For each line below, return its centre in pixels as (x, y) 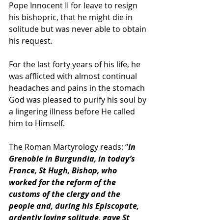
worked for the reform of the (63, 182)
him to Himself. (37, 123)
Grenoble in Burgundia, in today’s (73, 159)
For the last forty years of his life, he (76, 64)
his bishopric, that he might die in (72, 17)
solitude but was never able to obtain (79, 29)
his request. (32, 41)
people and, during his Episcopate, (75, 206)
